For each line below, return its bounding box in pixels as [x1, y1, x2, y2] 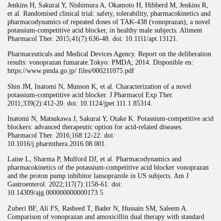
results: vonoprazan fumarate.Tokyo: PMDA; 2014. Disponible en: [7, 58, 193, 67]
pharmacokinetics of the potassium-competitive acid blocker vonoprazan [7, 163, 209, 172]
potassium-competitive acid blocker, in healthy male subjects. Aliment [7, 26, 202, 34]
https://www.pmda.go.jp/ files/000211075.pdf [7, 67, 134, 75]
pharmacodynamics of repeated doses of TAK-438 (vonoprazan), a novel [7, 17, 210, 26]
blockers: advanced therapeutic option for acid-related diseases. [7, 122, 183, 131]
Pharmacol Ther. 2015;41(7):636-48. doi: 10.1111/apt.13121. [7, 34, 178, 42]
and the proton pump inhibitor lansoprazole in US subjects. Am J [7, 172, 188, 180]
